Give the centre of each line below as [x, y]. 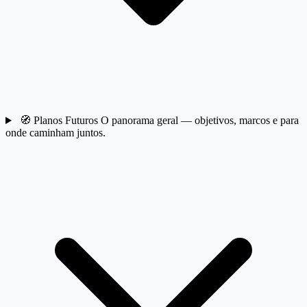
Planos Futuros [67, 121]
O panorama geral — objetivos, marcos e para [199, 121]
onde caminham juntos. [56, 133]
